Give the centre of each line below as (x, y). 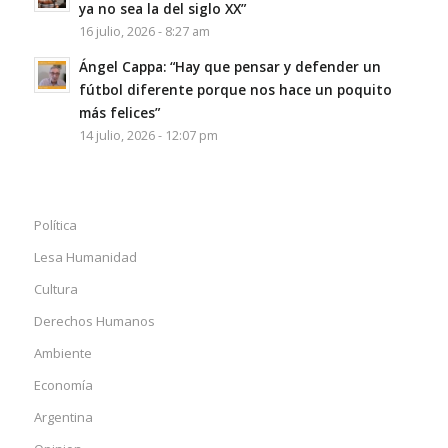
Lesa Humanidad (85, 256)
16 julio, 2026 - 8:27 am (144, 31)
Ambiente (62, 352)
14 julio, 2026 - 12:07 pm (148, 135)
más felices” (119, 112)
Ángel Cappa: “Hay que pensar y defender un (229, 66)
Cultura (55, 288)
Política (55, 224)
